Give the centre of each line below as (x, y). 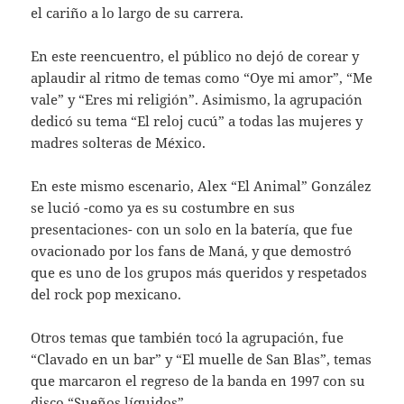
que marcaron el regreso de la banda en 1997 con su (198, 381)
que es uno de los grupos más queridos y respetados (199, 273)
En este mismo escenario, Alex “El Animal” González (202, 186)
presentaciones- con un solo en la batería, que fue (192, 230)
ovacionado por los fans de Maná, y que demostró (192, 251)
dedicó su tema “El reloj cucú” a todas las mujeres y (197, 121)
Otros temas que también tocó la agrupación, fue (188, 338)
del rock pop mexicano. (106, 294)
